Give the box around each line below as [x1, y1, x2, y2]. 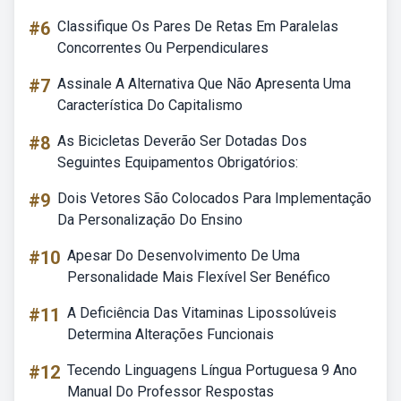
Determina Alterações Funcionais [67, 326, 274, 343]
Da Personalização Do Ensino [57, 211, 243, 228]
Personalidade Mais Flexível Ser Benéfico [67, 269, 330, 286]
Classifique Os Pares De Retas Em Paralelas [57, 18, 338, 35]
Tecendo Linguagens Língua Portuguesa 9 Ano [67, 362, 357, 379]
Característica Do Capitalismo [57, 97, 243, 114]
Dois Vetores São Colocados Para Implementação [57, 190, 371, 207]
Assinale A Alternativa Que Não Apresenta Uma [57, 75, 351, 92]
